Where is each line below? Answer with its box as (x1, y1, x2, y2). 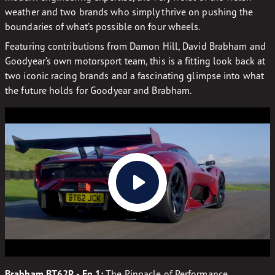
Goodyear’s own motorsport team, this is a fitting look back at (5, 55, 266, 67)
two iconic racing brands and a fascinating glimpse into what (5, 69, 265, 82)
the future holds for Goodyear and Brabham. (5, 84, 192, 96)
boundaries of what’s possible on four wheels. (5, 20, 203, 33)
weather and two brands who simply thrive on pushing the (5, 6, 254, 18)
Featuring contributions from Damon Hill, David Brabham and (5, 40, 266, 52)
